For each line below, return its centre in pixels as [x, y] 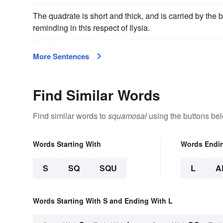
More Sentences [61, 56]
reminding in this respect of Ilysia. [91, 27]
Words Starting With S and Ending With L [103, 200]
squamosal [127, 115]
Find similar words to [70, 115]
